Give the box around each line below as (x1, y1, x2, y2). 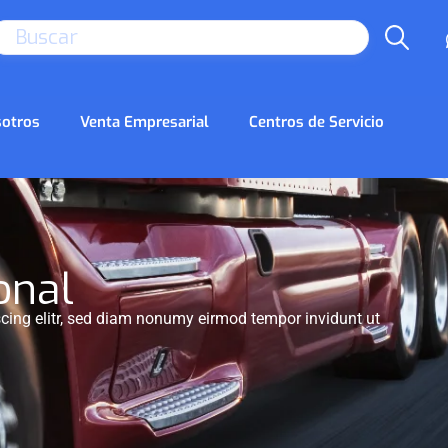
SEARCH (359, 25, 439, 49)
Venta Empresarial (80, 112, 210, 132)
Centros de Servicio (249, 112, 385, 132)
